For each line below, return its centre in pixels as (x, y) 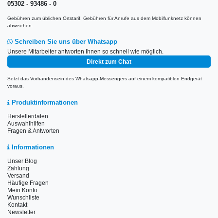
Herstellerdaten (28, 116)
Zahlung (18, 168)
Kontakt (17, 205)
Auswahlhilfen (26, 123)
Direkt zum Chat (109, 62)
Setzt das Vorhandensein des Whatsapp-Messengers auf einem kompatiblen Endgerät (105, 79)
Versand (18, 175)
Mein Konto (22, 190)
